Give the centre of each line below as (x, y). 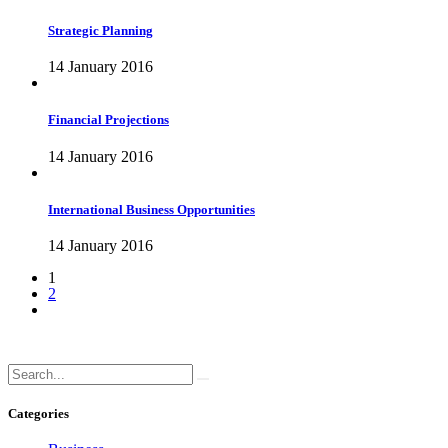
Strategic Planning (100, 31)
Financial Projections (108, 120)
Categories (38, 414)
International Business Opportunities (151, 209)
